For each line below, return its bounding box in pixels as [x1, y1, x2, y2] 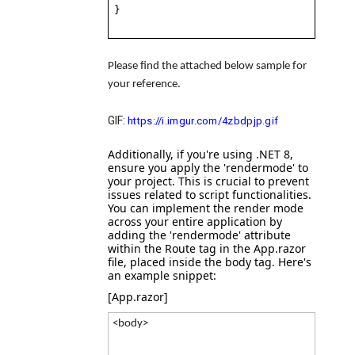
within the [108, 241, 165, 256]
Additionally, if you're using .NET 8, [108, 147, 293, 162]
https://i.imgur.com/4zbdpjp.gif [128, 113, 279, 128]
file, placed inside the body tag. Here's [108, 254, 311, 269]
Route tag [165, 241, 216, 256]
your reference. [108, 78, 181, 90]
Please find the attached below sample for [108, 60, 307, 72]
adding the [108, 227, 170, 242]
